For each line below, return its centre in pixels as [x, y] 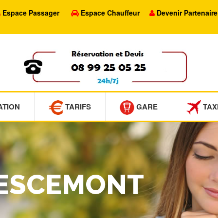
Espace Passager [31, 13]
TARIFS [77, 107]
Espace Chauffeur [110, 13]
